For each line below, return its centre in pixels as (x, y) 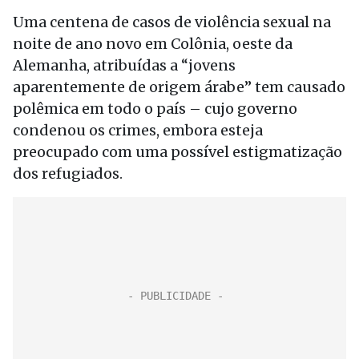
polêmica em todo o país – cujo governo (155, 109)
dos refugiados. (68, 173)
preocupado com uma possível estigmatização (177, 152)
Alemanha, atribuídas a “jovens (124, 65)
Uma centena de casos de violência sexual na (172, 22)
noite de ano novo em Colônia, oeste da (153, 44)
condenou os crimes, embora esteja (138, 130)
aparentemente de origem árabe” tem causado (179, 87)
